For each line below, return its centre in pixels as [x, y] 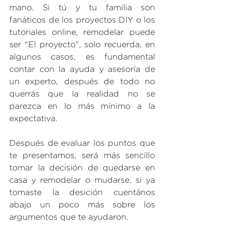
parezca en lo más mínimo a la [82, 107]
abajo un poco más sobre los [82, 205]
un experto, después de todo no [82, 82]
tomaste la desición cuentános [82, 193]
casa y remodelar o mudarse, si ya [82, 180]
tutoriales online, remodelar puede [82, 33]
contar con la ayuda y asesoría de [82, 70]
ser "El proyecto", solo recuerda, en [82, 45]
